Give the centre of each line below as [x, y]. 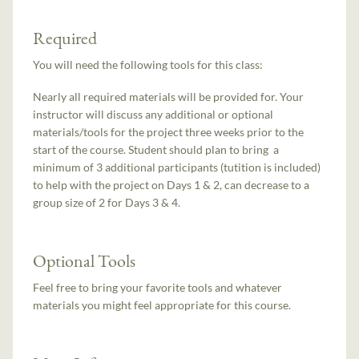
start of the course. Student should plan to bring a [156, 150]
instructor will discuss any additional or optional [153, 115]
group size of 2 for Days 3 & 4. [107, 203]
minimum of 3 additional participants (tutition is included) [177, 167]
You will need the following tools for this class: [148, 65]
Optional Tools [85, 261]
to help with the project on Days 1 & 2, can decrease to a [171, 185]
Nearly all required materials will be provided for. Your [169, 97]
